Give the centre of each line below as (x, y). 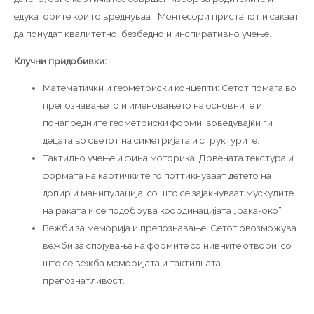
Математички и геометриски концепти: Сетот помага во (170, 88)
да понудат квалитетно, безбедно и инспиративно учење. (143, 33)
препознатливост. (84, 281)
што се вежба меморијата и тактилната (132, 263)
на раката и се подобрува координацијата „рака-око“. (163, 211)
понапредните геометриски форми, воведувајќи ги (158, 123)
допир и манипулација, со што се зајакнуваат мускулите (169, 193)
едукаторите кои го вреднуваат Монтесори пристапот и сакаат (157, 16)
